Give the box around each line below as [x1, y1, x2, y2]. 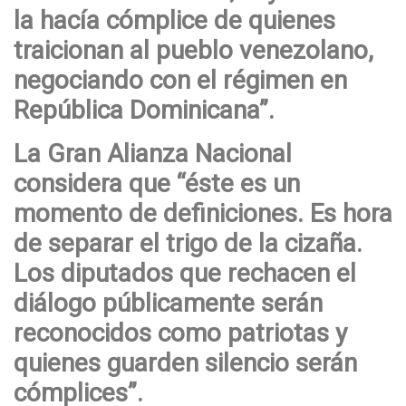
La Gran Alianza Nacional [14, 138, 292, 169]
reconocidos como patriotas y [14, 317, 347, 348]
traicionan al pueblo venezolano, [14, 34, 373, 65]
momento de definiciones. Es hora [14, 198, 392, 228]
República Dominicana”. [14, 94, 275, 125]
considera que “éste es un [14, 168, 300, 198]
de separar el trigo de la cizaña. [14, 227, 362, 258]
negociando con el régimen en [14, 64, 347, 95]
